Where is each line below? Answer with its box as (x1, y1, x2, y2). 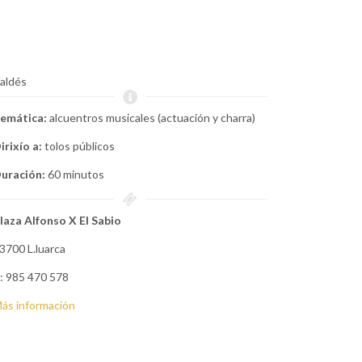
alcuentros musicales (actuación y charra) (47, 111, 256, 124)
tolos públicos (42, 139, 116, 153)
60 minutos (45, 167, 105, 181)
